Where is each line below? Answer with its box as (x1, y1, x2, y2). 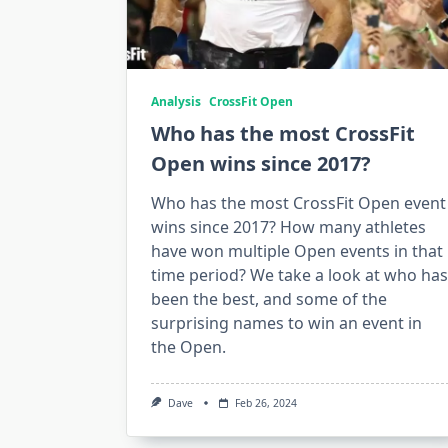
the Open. (151, 335, 226, 358)
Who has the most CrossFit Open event (151, 191, 446, 214)
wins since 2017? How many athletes (151, 215, 426, 238)
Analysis (151, 92, 201, 110)
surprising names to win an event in (151, 311, 422, 334)
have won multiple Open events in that (151, 239, 443, 262)
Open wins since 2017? (151, 149, 371, 177)
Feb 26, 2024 (234, 395, 297, 410)
